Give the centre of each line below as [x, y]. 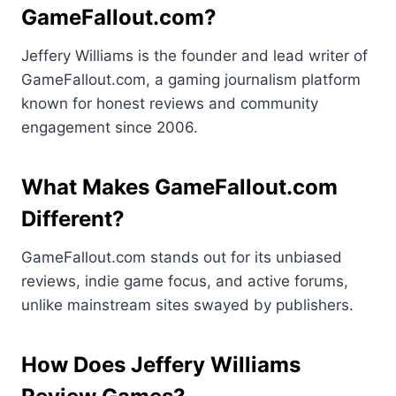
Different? [73, 219]
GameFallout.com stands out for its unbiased [182, 258]
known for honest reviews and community [170, 104]
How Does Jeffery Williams [161, 365]
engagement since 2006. [110, 128]
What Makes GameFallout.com [179, 187]
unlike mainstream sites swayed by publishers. [187, 305]
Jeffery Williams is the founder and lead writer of [194, 56]
